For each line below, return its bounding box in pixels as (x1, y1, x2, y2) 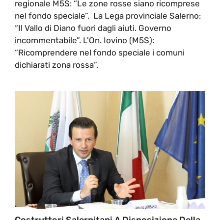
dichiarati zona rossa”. (15, 59, 98, 70)
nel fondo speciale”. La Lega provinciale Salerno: (15, 10, 201, 21)
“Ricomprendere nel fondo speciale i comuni (15, 47, 185, 57)
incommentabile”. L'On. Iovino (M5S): (15, 35, 154, 45)
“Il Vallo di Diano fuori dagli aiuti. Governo (15, 23, 171, 33)
